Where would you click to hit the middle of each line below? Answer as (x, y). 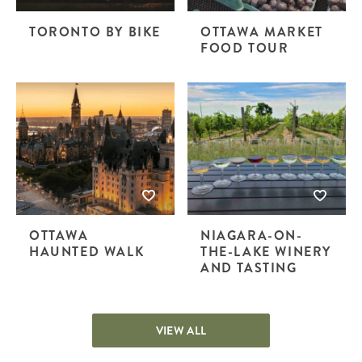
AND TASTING (249, 267)
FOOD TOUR (245, 48)
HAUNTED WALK (87, 251)
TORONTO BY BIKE (95, 32)
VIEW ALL (181, 330)
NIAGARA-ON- (252, 235)
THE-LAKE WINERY (266, 251)
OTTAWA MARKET (262, 32)
